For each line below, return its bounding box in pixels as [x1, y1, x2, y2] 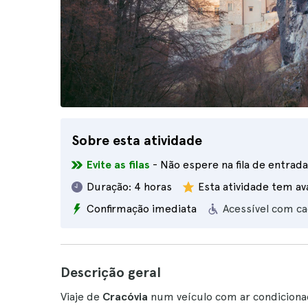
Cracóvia [102, 290, 151, 303]
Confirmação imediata [87, 202, 197, 215]
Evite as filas [87, 158, 150, 171]
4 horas [134, 180, 172, 193]
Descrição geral [60, 264, 161, 280]
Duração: [87, 180, 131, 193]
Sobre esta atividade [71, 132, 202, 148]
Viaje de [60, 290, 102, 303]
